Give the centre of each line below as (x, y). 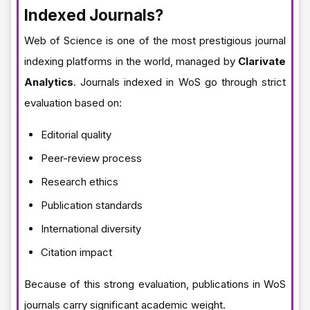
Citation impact (76, 252)
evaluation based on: (73, 102)
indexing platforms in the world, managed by (131, 61)
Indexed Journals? (94, 15)
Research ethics (80, 181)
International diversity (91, 228)
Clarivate (262, 61)
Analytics (49, 82)
